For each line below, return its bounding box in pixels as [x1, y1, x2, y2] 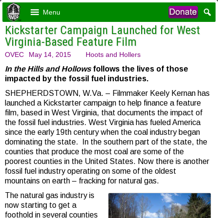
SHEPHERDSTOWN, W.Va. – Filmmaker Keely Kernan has [5, 89, 210, 97]
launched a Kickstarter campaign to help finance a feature [5, 99, 201, 107]
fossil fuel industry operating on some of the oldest [5, 167, 176, 175]
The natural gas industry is [5, 191, 94, 200]
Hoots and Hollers [86, 51, 141, 58]
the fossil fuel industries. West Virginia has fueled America [5, 118, 200, 127]
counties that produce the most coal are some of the [5, 147, 184, 156]
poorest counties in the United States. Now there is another [5, 157, 209, 165]
